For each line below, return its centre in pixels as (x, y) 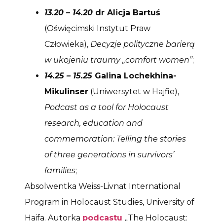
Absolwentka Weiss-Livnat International (103, 186)
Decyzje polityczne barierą (143, 44)
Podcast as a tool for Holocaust (107, 107)
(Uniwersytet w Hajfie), (134, 91)
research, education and (93, 123)
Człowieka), (67, 44)
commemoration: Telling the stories (115, 139)
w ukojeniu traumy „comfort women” (118, 60)
